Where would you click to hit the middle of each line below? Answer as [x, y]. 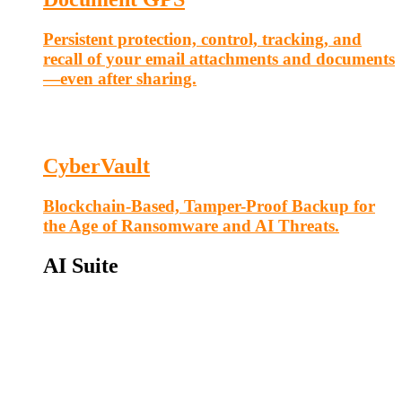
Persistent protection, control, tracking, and [202, 39]
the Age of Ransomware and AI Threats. [191, 225]
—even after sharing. [120, 79]
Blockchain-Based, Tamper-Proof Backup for [209, 205]
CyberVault [96, 166]
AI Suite [81, 265]
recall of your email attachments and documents [219, 59]
